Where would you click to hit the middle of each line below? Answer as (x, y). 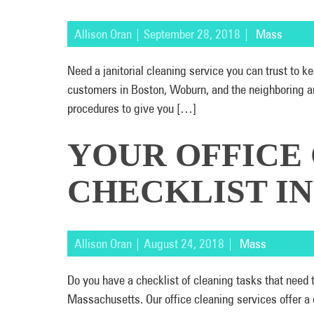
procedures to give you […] (132, 108)
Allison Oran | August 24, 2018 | (155, 244)
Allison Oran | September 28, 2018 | (163, 34)
